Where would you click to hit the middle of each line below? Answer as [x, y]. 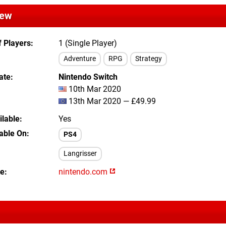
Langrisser [80, 154]
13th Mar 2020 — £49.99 [111, 101]
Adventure [80, 59]
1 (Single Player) [88, 43]
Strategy [149, 59]
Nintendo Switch [88, 77]
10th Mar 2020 [94, 89]
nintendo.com [84, 172]
